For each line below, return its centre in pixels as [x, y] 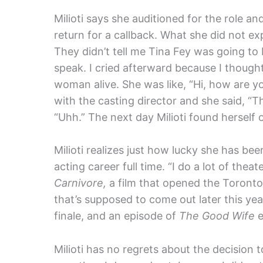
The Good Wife [217, 216]
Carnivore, [80, 183]
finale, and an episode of [117, 216]
